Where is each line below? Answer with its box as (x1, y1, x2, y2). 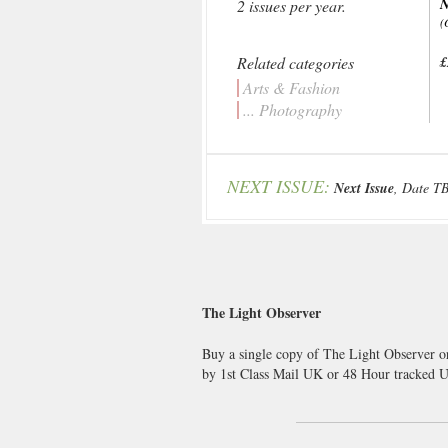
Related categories (237, 52, 354, 73)
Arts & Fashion (243, 77, 340, 98)
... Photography (243, 99, 342, 120)
